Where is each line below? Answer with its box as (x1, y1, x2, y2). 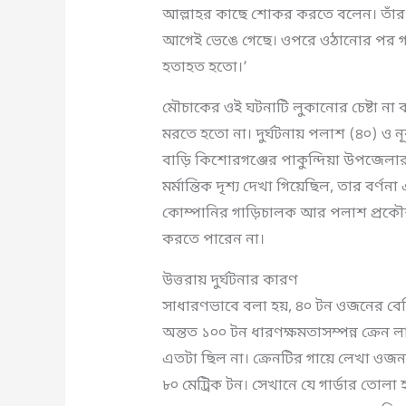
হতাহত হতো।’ (161, 58, 247, 79)
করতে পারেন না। (161, 230, 265, 251)
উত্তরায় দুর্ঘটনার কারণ (161, 271, 298, 292)
